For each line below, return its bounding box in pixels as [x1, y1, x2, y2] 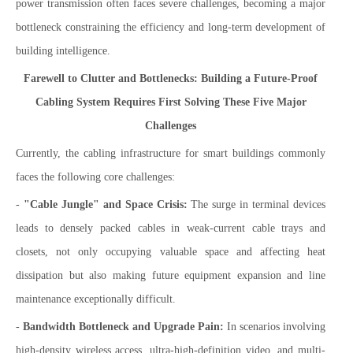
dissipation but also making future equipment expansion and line [16, 269, 325, 281]
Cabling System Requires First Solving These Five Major [35, 96, 307, 108]
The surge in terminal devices [187, 199, 326, 210]
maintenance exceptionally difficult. [16, 293, 176, 305]
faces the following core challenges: [16, 171, 175, 183]
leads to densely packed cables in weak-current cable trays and [16, 222, 325, 234]
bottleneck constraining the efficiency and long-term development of [16, 21, 325, 33]
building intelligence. [16, 45, 110, 57]
